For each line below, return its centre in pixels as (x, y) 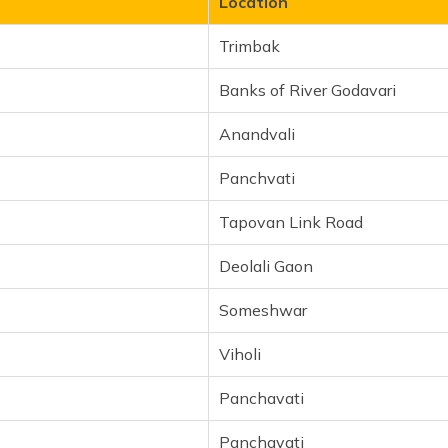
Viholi (240, 354)
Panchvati (257, 178)
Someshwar (263, 310)
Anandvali (257, 134)
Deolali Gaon (266, 266)
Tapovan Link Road (291, 222)
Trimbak (249, 46)
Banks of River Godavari (307, 90)
